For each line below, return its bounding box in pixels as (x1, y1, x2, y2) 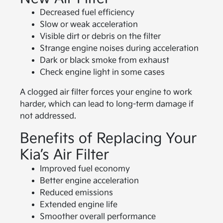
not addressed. (19, 111, 76, 121)
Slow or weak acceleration (39, 19, 138, 29)
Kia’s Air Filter (19, 146, 109, 163)
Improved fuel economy (39, 164, 130, 174)
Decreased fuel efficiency (39, 7, 134, 17)
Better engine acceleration (39, 176, 139, 186)
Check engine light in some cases (39, 67, 165, 77)
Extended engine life (39, 200, 117, 210)
